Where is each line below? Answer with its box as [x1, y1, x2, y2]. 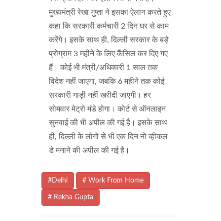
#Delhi [48, 177, 68, 184]
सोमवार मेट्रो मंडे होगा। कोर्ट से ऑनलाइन [49, 105, 166, 113]
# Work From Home [82, 177, 144, 184]
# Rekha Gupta [48, 194, 93, 201]
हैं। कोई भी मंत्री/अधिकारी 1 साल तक [49, 64, 158, 72]
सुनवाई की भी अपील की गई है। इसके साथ [49, 119, 167, 127]
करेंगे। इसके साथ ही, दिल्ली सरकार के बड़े [49, 36, 169, 44]
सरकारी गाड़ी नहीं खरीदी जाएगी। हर [49, 91, 151, 99]
